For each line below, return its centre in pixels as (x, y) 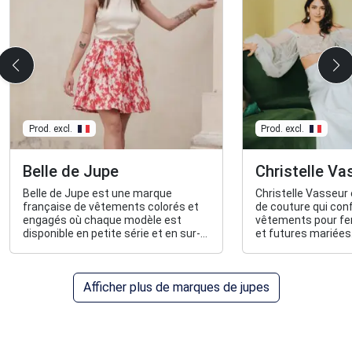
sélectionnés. (57, 274)
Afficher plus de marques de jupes (176, 288)
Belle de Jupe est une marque (97, 194)
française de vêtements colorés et (111, 207)
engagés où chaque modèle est (102, 220)
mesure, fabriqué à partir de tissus (110, 247)
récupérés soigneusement (90, 260)
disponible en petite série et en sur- (112, 234)
